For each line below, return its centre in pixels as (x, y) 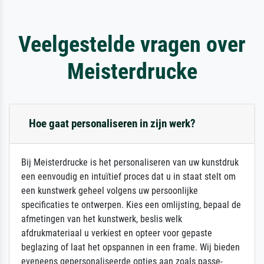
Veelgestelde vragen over (132, 44)
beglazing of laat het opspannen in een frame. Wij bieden (131, 247)
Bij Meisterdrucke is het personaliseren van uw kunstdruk (130, 162)
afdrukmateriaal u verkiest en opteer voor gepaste (117, 233)
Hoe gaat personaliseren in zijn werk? (112, 123)
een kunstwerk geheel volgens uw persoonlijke (110, 190)
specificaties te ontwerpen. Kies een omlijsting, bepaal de (131, 204)
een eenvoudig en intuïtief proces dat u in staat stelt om (128, 176)
